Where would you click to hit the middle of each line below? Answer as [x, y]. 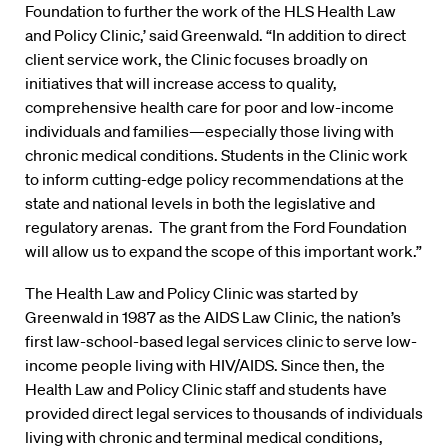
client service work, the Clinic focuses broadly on [196, 59]
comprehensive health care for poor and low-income [209, 107]
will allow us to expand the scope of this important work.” [223, 251]
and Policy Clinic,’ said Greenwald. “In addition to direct [215, 35]
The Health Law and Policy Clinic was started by [191, 293]
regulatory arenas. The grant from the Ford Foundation [216, 227]
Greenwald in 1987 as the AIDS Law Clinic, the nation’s [213, 317]
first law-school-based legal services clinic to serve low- [221, 341]
